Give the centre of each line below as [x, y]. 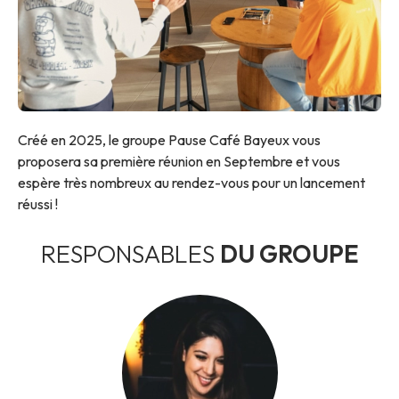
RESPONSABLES [130, 254]
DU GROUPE [289, 254]
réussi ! [39, 204]
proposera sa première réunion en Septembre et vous [179, 162]
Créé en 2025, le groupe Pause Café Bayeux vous [169, 140]
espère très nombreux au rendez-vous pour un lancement [191, 183]
